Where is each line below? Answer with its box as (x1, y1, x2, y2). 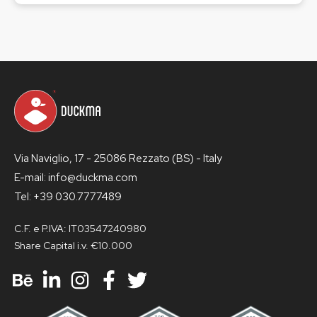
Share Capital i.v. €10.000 (14, 239, 132, 253)
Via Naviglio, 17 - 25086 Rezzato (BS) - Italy (14, 151, 222, 166)
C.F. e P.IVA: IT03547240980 (14, 222, 146, 236)
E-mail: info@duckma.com (14, 171, 137, 185)
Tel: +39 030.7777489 (14, 190, 122, 204)
